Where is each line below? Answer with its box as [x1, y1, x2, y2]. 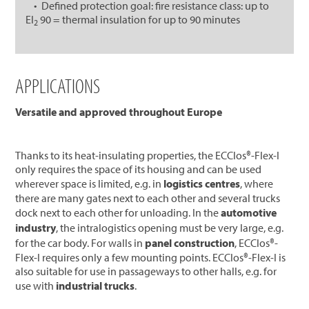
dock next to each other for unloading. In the [15, 205, 221, 219]
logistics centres [163, 176, 241, 190]
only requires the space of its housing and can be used [15, 161, 262, 176]
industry [15, 220, 57, 235]
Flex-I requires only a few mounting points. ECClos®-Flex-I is [15, 250, 286, 264]
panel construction [145, 235, 235, 250]
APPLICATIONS [15, 72, 101, 99]
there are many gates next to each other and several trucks [15, 190, 281, 205]
